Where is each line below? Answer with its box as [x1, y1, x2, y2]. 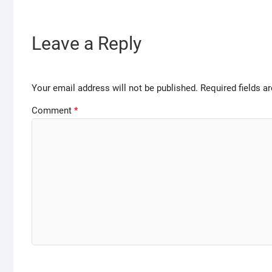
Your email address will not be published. [32, 83, 198, 94]
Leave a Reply [32, 32, 141, 54]
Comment [32, 104, 74, 116]
